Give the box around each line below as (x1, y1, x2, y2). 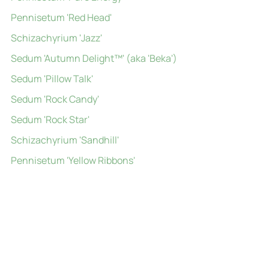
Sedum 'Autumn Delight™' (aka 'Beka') (10, 52, 177, 65)
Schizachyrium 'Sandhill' (10, 133, 119, 147)
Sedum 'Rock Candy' (10, 92, 99, 106)
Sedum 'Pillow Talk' (10, 72, 93, 85)
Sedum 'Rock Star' (10, 113, 89, 126)
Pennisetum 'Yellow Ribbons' (10, 154, 135, 167)
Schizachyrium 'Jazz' (10, 31, 102, 44)
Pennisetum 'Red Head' (10, 11, 112, 24)
